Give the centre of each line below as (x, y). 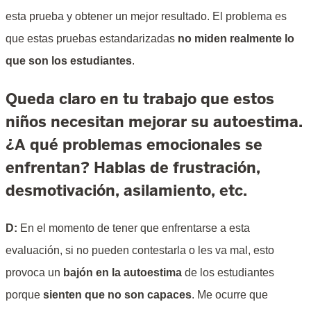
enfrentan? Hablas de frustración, (133, 167)
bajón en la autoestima (123, 272)
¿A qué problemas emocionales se (134, 144)
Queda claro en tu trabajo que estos (140, 99)
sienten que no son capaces (117, 295)
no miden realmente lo (236, 39)
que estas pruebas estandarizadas (92, 39)
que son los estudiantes (69, 61)
